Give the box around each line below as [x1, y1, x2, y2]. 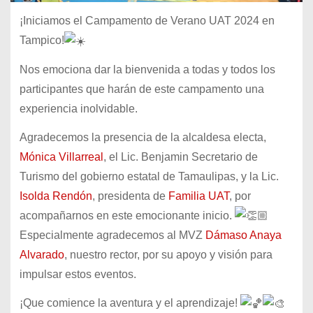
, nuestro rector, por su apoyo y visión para [64, 249, 272, 261]
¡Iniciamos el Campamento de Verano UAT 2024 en [19, 15, 275, 27]
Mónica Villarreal [19, 150, 103, 163]
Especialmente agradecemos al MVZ [19, 229, 205, 242]
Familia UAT [168, 189, 229, 202]
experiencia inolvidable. [19, 102, 138, 115]
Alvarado [19, 249, 64, 261]
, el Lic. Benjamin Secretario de [103, 150, 258, 163]
